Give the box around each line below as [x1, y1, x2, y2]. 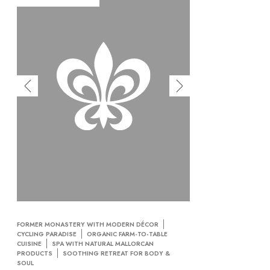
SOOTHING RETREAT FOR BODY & [63, 248, 170, 258]
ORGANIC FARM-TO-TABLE [87, 229, 168, 239]
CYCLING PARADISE [17, 229, 77, 239]
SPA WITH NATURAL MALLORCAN [52, 239, 154, 248]
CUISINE [17, 239, 42, 248]
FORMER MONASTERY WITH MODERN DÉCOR [17, 219, 159, 229]
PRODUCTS [17, 248, 52, 258]
